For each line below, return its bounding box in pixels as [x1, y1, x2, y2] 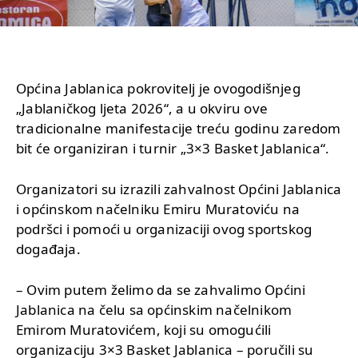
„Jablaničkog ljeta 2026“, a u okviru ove [16, 98, 268, 117]
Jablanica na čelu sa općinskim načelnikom [16, 300, 292, 319]
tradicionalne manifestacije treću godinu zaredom [16, 118, 341, 137]
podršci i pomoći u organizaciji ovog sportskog [16, 219, 312, 238]
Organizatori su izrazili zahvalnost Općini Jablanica [16, 179, 342, 198]
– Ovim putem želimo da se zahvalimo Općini [16, 280, 306, 299]
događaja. [16, 239, 81, 258]
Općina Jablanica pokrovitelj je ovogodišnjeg [16, 78, 300, 97]
